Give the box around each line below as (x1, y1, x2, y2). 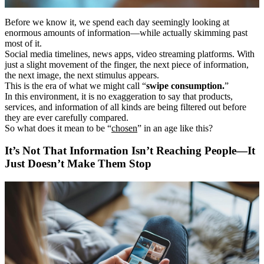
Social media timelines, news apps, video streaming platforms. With (5, 48, 255, 59)
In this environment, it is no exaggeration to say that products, (5, 91, 233, 101)
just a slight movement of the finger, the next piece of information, (5, 59, 249, 70)
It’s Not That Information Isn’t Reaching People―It (5, 144, 255, 157)
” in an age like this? (137, 123, 213, 133)
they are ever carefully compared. (5, 112, 128, 123)
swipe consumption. (146, 80, 225, 91)
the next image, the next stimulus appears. (5, 70, 159, 80)
